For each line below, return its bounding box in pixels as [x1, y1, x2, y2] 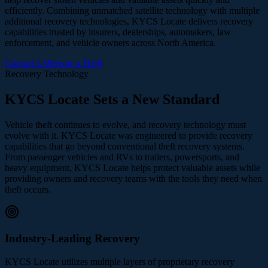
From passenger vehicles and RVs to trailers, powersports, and [5, 151, 239, 162]
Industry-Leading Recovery [5, 232, 140, 245]
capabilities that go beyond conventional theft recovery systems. [5, 141, 245, 151]
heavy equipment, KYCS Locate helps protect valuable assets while [5, 162, 260, 173]
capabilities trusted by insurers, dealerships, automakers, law [5, 26, 231, 37]
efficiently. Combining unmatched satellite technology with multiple [5, 5, 260, 16]
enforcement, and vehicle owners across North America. [5, 37, 216, 48]
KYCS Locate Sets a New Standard [5, 91, 220, 107]
